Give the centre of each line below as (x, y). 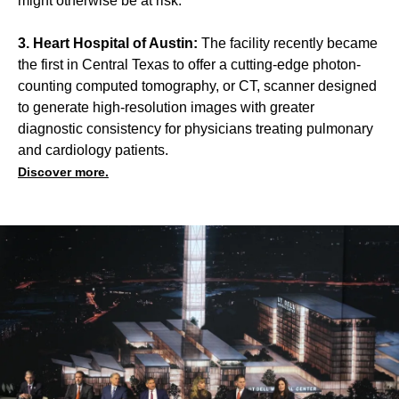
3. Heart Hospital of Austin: (110, 43)
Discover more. (63, 171)
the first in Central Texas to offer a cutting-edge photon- (189, 64)
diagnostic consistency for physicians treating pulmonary (195, 128)
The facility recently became (289, 43)
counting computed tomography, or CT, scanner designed (197, 85)
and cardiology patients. (93, 150)
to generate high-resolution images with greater (166, 107)
